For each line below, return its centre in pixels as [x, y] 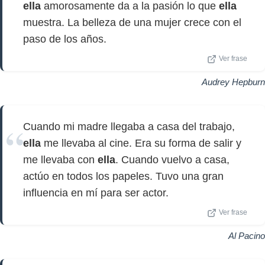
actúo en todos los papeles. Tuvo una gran [123, 176]
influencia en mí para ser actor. [96, 193]
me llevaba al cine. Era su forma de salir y [141, 143]
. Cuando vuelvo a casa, [172, 160]
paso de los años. [65, 39]
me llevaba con [60, 160]
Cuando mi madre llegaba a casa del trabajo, [129, 127]
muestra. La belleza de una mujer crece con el [132, 22]
